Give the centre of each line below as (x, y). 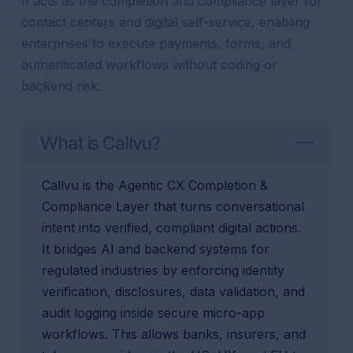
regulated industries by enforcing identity (163, 270)
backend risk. (61, 86)
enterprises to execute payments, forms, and (156, 43)
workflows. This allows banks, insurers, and (174, 334)
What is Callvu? (100, 143)
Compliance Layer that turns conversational (173, 206)
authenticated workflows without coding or (150, 65)
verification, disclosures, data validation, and (174, 292)
